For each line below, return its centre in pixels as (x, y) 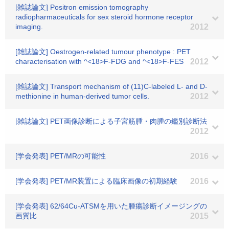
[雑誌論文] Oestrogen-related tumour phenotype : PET (103, 52)
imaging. (29, 27)
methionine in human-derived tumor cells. (82, 96)
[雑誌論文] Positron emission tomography (82, 7)
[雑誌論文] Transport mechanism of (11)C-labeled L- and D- (111, 86)
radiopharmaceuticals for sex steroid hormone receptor (104, 17)
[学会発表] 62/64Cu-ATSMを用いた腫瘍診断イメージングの (111, 206)
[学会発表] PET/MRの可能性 (61, 156)
